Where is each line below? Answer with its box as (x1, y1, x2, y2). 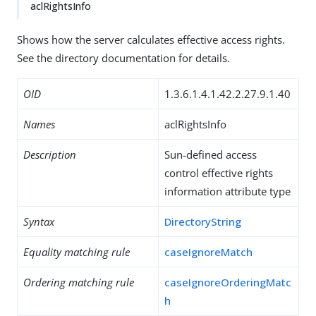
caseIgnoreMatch (164, 245, 253, 259)
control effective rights (164, 166, 273, 180)
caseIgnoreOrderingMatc (164, 275, 291, 289)
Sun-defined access (164, 147, 257, 162)
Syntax (23, 214, 54, 229)
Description (23, 147, 76, 162)
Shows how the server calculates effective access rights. (17, 32, 285, 47)
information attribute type (164, 184, 291, 198)
